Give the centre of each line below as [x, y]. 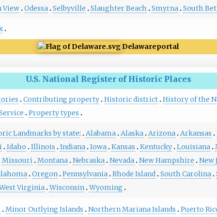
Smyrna [165, 8]
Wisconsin [67, 187]
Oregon [45, 174]
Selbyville [69, 8]
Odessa [36, 8]
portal [168, 46]
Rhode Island [134, 174]
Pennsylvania [85, 174]
